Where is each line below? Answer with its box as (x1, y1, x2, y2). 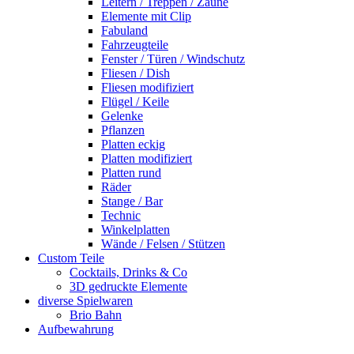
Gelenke (101, 108, 143, 122)
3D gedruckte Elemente (70, 279, 187, 293)
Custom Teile (38, 250, 104, 265)
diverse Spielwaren (38, 293, 133, 307)
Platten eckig (101, 137, 165, 151)
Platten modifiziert (101, 151, 192, 165)
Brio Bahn (70, 307, 122, 322)
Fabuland (101, 23, 148, 37)
